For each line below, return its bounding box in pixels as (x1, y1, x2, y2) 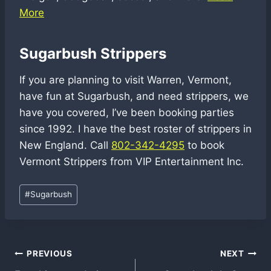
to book (184, 139, 224, 152)
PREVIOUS (27, 249, 73, 259)
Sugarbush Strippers (19, 45, 166, 63)
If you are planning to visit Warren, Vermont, (19, 74, 232, 87)
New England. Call (19, 139, 111, 152)
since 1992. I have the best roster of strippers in (19, 123, 252, 135)
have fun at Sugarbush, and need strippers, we (19, 90, 249, 103)
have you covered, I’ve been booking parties (19, 106, 234, 119)
